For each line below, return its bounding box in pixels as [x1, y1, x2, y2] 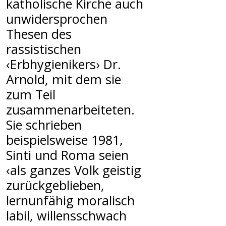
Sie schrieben [6, 116, 82, 133]
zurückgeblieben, [6, 176, 104, 194]
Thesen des [6, 25, 72, 42]
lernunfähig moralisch [6, 191, 135, 209]
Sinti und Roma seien [6, 146, 129, 163]
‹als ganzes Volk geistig [6, 161, 141, 179]
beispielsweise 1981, [6, 131, 123, 148]
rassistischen [6, 40, 81, 58]
